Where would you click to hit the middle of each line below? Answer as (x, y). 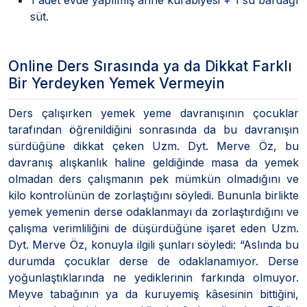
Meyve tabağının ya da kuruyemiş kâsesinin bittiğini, (153, 294)
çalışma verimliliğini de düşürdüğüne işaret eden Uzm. (153, 228)
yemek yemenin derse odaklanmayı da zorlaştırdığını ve (153, 211)
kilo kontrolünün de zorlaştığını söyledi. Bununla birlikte (153, 195)
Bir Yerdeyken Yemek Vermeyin (116, 83)
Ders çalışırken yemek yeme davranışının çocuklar (153, 113)
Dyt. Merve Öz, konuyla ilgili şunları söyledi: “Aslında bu (153, 244)
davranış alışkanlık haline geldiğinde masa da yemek (153, 162)
